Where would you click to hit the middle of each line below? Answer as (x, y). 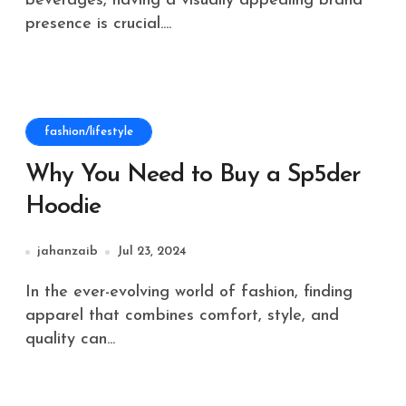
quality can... (70, 339)
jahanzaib (68, 251)
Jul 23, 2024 (152, 251)
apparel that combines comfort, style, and (182, 316)
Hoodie (63, 207)
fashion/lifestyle (89, 132)
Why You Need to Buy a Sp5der (193, 175)
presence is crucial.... (98, 24)
